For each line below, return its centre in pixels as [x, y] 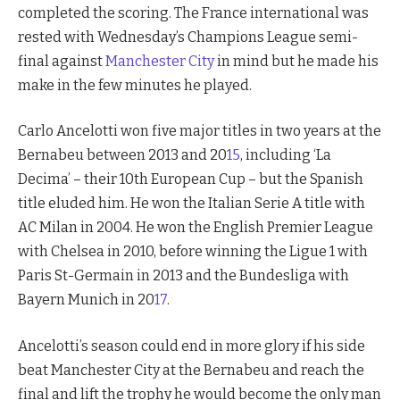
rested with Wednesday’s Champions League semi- [188, 37]
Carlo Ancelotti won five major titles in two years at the [200, 131]
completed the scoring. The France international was [193, 12]
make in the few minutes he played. [135, 85]
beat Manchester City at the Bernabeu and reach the [191, 370]
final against [62, 61]
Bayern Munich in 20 [86, 300]
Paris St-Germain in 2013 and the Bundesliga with [183, 276]
